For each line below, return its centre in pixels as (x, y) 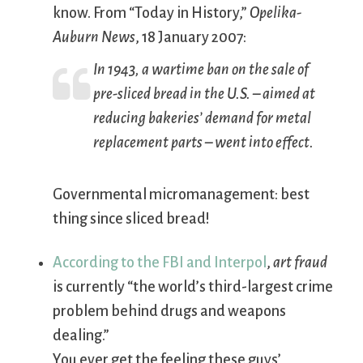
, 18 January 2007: (191, 38)
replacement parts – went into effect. (203, 143)
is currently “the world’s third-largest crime (193, 287)
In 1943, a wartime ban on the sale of (201, 70)
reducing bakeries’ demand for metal (202, 119)
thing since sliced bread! (131, 219)
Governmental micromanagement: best (181, 195)
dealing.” (81, 336)
